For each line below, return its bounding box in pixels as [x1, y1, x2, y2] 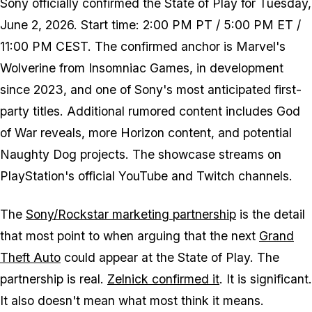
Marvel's [236, 39, 286, 54]
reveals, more [37, 125, 120, 141]
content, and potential [164, 125, 292, 141]
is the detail [236, 207, 305, 222]
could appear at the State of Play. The [61, 250, 279, 265]
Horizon [120, 125, 164, 141]
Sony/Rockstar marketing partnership [26, 207, 236, 222]
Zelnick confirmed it [107, 272, 219, 287]
